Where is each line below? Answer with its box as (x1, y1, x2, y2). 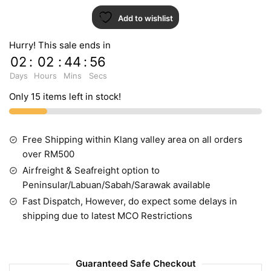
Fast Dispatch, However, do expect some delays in (22, 195, 237, 207)
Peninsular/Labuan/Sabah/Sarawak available (22, 178, 211, 191)
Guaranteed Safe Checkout (75, 258, 196, 270)
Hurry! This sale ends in (9, 39, 111, 51)
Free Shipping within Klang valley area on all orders (22, 133, 243, 145)
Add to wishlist (118, 13, 173, 23)
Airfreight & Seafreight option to (22, 164, 160, 176)
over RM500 (22, 148, 74, 160)
